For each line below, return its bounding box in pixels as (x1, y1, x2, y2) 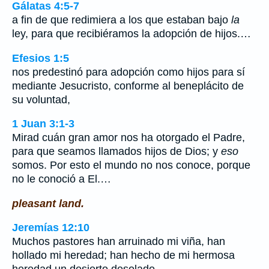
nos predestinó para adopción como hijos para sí (12, 65, 245, 78)
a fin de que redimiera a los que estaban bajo (12, 13, 231, 26)
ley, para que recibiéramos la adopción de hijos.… (12, 27, 251, 40)
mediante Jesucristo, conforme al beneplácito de (12, 79, 244, 92)
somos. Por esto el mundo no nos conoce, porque (12, 159, 250, 172)
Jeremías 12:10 (12, 222, 89, 234)
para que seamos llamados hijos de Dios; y (12, 145, 221, 158)
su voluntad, (12, 93, 70, 106)
